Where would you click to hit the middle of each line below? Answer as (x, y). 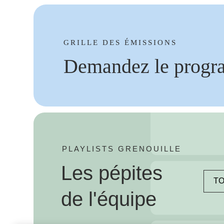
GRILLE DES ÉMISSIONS (120, 43)
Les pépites (112, 173)
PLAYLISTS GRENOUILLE (122, 149)
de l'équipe (109, 199)
